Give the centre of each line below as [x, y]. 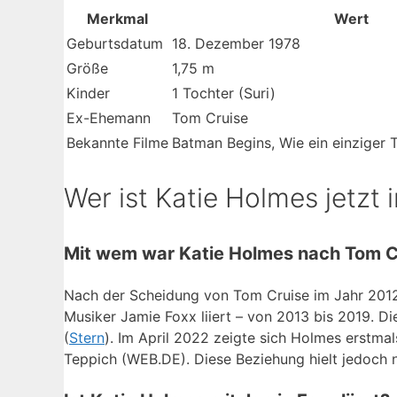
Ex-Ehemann [109, 118]
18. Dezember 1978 [236, 44]
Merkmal [117, 19]
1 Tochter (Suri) [224, 93]
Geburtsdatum [115, 44]
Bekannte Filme [117, 143]
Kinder [88, 93]
